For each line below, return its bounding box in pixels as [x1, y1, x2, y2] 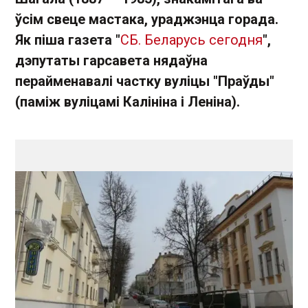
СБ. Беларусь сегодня [120, 32, 263, 48]
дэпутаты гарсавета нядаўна [15, 52, 208, 69]
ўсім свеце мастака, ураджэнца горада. [15, 11, 278, 27]
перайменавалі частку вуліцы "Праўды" [15, 73, 274, 89]
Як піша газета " [15, 32, 120, 48]
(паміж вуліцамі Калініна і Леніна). [15, 93, 240, 110]
